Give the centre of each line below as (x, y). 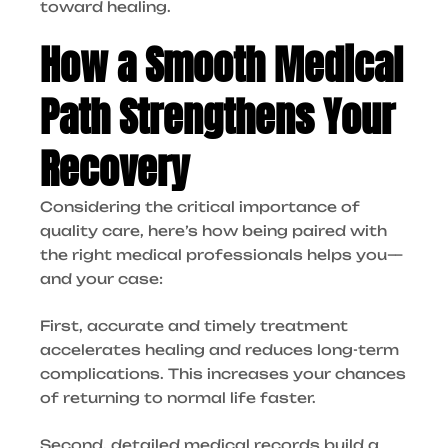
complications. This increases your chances (223, 373)
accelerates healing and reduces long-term (219, 349)
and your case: (101, 279)
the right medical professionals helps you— (221, 255)
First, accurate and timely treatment (194, 325)
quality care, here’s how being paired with (213, 231)
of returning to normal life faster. (178, 397)
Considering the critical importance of (200, 207)
